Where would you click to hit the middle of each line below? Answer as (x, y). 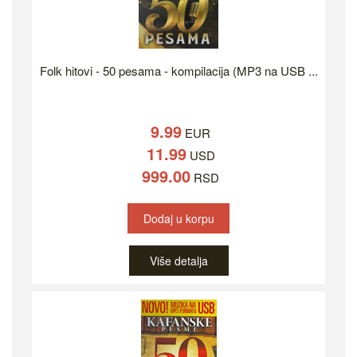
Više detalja (178, 261)
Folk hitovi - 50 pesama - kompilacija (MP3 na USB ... (178, 71)
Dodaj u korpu (179, 219)
